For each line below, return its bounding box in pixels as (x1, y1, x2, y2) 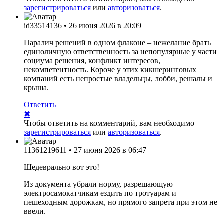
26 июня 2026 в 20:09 (69, 21, 141, 30)
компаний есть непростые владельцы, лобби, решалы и (24, 74, 212, 83)
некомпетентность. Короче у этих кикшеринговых (24, 65, 196, 74)
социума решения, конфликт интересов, (24, 56, 160, 65)
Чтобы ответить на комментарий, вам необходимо (24, 118, 194, 127)
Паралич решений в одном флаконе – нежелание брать (24, 38, 211, 47)
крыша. (24, 83, 49, 92)
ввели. (24, 206, 46, 215)
